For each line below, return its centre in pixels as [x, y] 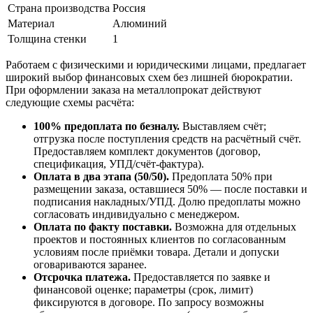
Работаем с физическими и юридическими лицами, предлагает [156, 65]
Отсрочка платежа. [82, 277]
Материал [31, 24]
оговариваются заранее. [90, 265]
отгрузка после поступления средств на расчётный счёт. [167, 139]
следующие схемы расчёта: [70, 103]
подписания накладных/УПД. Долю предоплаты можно [167, 202]
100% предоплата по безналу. [107, 126]
